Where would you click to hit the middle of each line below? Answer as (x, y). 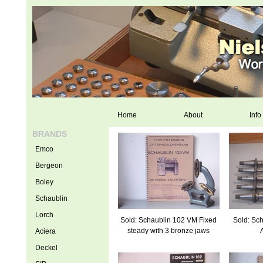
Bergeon (49, 166)
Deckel (46, 248)
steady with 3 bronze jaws (168, 231)
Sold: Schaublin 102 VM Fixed (168, 220)
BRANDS (49, 134)
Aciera (45, 231)
